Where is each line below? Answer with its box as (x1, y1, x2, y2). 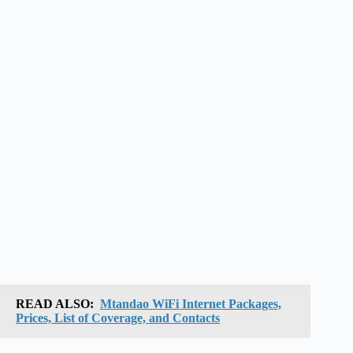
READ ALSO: (16, 296, 94, 310)
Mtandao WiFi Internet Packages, (100, 296, 281, 310)
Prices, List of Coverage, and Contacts (16, 310, 220, 325)
